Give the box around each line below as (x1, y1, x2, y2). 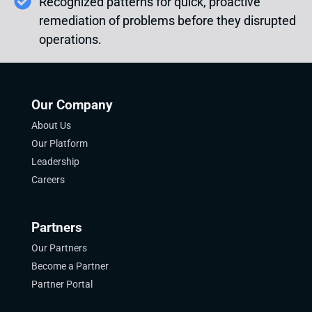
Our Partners (31, 242, 87, 253)
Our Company (31, 97, 113, 113)
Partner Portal (31, 279, 93, 290)
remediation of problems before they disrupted (39, 13, 297, 28)
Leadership (31, 156, 79, 167)
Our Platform (31, 138, 88, 149)
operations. (39, 32, 102, 47)
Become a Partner (31, 260, 109, 272)
